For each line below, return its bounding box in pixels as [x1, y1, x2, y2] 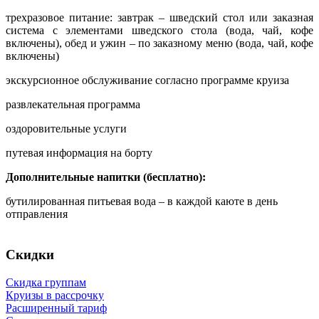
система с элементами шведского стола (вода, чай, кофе [6, 24, 313, 37]
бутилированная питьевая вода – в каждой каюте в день [6, 195, 278, 208]
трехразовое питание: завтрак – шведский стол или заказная [6, 11, 313, 24]
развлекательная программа [6, 98, 140, 111]
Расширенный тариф [6, 301, 107, 314]
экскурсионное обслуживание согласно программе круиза [6, 74, 289, 87]
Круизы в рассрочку [6, 288, 104, 301]
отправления [6, 208, 68, 221]
